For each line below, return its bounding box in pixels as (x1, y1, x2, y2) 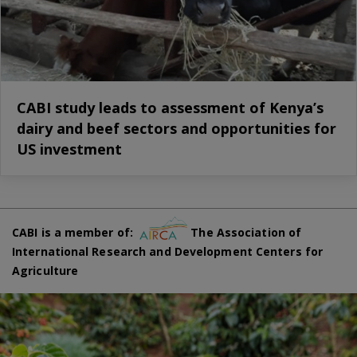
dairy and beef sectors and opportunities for (17, 118, 336, 138)
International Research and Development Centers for (12, 244, 324, 260)
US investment (17, 139, 122, 159)
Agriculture (12, 263, 79, 279)
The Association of (187, 225, 302, 241)
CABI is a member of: (12, 225, 140, 241)
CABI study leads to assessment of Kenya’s (17, 97, 324, 117)
